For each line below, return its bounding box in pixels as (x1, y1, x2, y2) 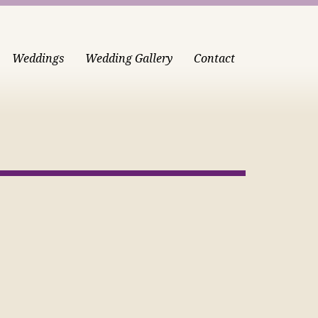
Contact (194, 52, 235, 65)
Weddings (12, 52, 64, 65)
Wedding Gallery (85, 52, 172, 65)
